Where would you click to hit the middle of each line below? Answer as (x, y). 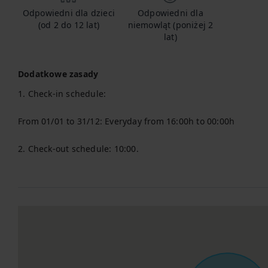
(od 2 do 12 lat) (69, 25)
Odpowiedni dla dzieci (69, 13)
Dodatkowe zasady (58, 74)
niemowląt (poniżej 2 (170, 25)
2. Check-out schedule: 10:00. (78, 149)
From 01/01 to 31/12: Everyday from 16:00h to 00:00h (127, 121)
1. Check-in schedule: (62, 94)
